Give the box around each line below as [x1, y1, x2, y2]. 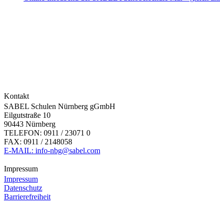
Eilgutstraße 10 [4, 110, 51, 119]
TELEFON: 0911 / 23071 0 [4, 128, 90, 137]
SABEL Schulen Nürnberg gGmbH [4, 102, 115, 110]
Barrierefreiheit [4, 192, 51, 201]
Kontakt [4, 91, 29, 100]
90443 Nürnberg [4, 119, 55, 128]
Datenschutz [4, 183, 42, 192]
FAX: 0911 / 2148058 [4, 137, 72, 146]
